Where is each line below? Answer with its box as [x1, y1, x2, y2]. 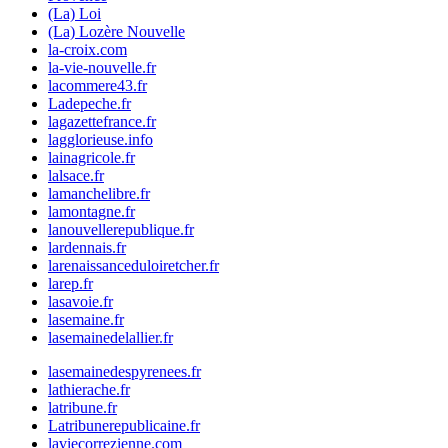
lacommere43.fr [48, 77, 147, 95]
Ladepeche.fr [48, 95, 131, 113]
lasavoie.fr [48, 293, 113, 311]
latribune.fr [48, 399, 117, 417]
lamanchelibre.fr [48, 185, 150, 203]
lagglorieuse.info [48, 131, 153, 149]
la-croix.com [48, 41, 127, 59]
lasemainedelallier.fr [48, 329, 173, 347]
